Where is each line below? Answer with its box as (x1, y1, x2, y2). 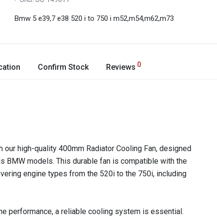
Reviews (106, 62, 136, 72)
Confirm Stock (37, 62, 89, 72)
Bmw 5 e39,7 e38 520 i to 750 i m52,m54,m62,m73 (15, 14, 174, 23)
